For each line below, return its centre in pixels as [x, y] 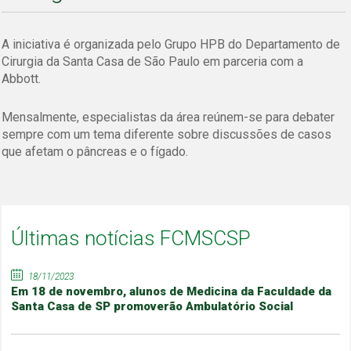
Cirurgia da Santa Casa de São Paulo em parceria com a [153, 62]
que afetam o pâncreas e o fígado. [95, 152]
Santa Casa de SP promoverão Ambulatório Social [152, 307]
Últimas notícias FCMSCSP [131, 239]
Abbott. [22, 79]
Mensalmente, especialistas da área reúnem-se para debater [168, 118]
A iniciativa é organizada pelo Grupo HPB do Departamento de [171, 45]
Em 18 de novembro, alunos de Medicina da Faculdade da [172, 292]
